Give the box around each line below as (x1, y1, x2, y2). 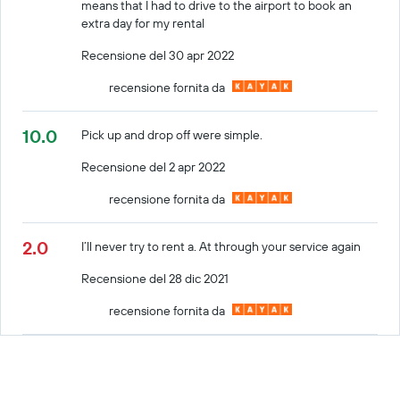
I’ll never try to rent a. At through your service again (81, 237, 362, 254)
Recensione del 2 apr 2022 (81, 158, 226, 175)
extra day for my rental (81, 14, 205, 31)
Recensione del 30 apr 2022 (81, 46, 235, 63)
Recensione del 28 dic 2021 (81, 270, 229, 287)
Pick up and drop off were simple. (81, 126, 263, 143)
